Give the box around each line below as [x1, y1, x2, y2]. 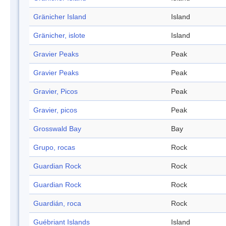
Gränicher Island [33, 13, 86, 21]
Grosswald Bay [33, 125, 81, 133]
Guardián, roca [33, 199, 81, 208]
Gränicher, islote [33, 31, 85, 40]
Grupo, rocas [33, 143, 75, 152]
